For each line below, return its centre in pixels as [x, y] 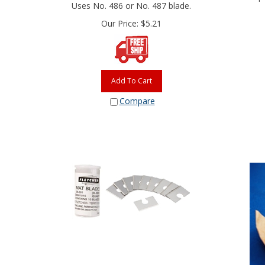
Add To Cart [131, 78]
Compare [137, 98]
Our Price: [120, 20]
